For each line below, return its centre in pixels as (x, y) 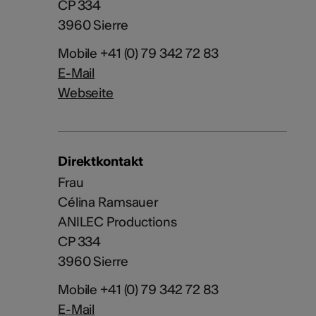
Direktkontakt (101, 162)
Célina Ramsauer (108, 202)
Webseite (85, 93)
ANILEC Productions (117, 222)
